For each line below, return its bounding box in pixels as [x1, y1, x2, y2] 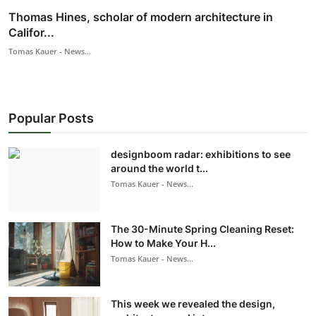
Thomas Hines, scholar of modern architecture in [8, 9, 273, 24]
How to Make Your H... [111, 236, 216, 249]
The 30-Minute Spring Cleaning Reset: [111, 222, 294, 235]
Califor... [8, 25, 54, 39]
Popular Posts [8, 110, 94, 126]
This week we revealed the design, [111, 297, 275, 310]
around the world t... [111, 162, 208, 174]
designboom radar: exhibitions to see [111, 147, 291, 160]
